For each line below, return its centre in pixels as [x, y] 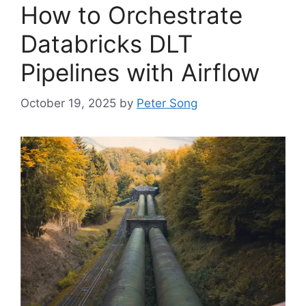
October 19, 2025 [68, 103]
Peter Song [167, 103]
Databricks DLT [107, 44]
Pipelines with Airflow [140, 73]
